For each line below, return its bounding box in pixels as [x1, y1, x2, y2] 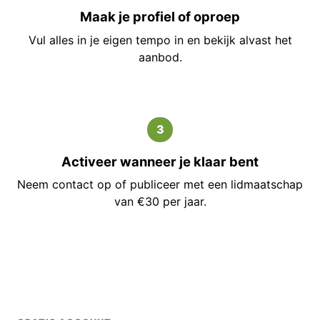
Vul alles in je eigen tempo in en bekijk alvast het [28, 32, 292, 47]
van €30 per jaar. [114, 194, 206, 209]
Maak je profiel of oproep [80, 9, 240, 25]
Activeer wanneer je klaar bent [61, 153, 259, 169]
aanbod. [138, 49, 182, 64]
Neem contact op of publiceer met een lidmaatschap [17, 176, 303, 191]
